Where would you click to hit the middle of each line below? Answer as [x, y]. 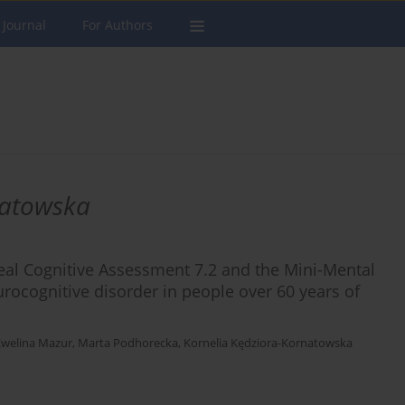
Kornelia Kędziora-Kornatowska [268, 344]
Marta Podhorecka [128, 344]
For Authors [118, 25]
